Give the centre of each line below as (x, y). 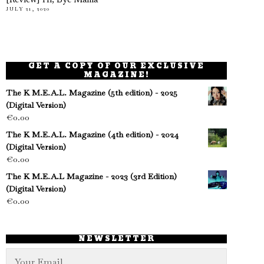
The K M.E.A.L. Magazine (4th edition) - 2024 (92, 135)
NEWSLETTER (116, 239)
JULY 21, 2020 (28, 9)
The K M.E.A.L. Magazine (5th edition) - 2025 (92, 93)
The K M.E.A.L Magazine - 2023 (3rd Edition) (91, 176)
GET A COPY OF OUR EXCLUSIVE (117, 66)
